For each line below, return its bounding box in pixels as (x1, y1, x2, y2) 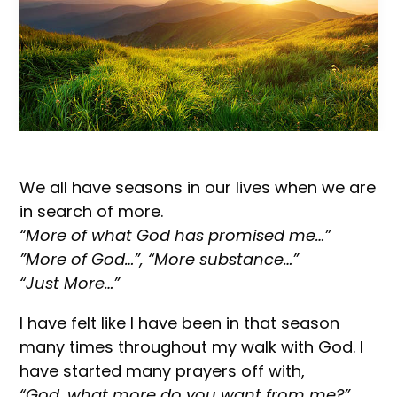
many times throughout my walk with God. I (19, 335, 364, 358)
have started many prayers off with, (19, 359, 306, 382)
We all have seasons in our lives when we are (19, 175, 377, 198)
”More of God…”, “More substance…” (19, 247, 300, 270)
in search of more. (19, 199, 164, 222)
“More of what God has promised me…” (19, 223, 331, 246)
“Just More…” (19, 271, 121, 294)
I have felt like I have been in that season (19, 311, 340, 334)
